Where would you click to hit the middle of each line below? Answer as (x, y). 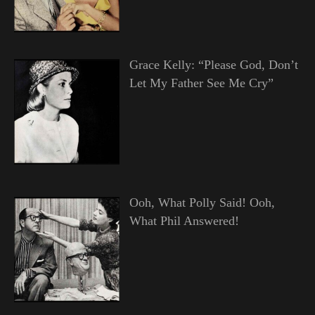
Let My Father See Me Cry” (201, 83)
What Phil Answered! (184, 220)
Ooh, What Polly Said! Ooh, (202, 202)
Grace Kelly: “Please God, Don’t (213, 65)
